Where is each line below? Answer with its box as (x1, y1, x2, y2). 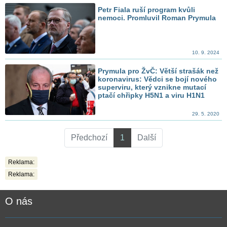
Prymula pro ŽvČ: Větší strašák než (98, 66, 219, 75)
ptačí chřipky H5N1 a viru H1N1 (98, 91, 205, 99)
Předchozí (71, 133, 107, 142)
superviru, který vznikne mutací (98, 83, 207, 91)
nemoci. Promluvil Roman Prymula (98, 13, 216, 22)
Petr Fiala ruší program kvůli (98, 5, 196, 14)
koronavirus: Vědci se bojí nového (98, 74, 217, 83)
